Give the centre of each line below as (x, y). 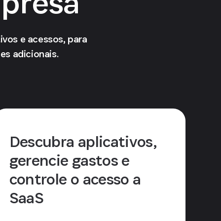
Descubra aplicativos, (83, 142)
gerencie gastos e (69, 160)
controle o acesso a (75, 179)
